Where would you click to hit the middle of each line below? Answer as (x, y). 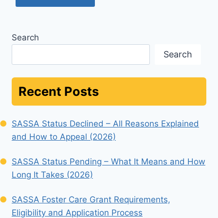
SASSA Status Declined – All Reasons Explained (105, 123)
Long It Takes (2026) (52, 174)
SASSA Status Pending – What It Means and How (109, 161)
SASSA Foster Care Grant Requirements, (91, 199)
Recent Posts (59, 91)
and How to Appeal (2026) (64, 136)
